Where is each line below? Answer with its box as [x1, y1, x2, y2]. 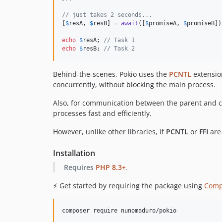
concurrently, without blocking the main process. [53, 79, 216, 89]
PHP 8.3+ [95, 162, 126, 172]
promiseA [149, 19, 176, 27]
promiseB [187, 19, 215, 27]
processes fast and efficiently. [53, 108, 152, 118]
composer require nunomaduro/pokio [62, 207, 176, 214]
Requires [63, 162, 96, 172]
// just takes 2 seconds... [62, 11, 152, 18]
